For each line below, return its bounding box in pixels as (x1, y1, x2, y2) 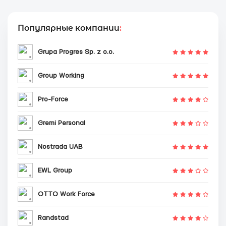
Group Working (38, 72, 84, 79)
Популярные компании (18, 23, 120, 33)
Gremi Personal (38, 119, 85, 127)
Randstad (38, 214, 69, 221)
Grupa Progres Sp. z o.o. (38, 48, 114, 55)
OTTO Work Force (38, 190, 95, 198)
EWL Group (38, 166, 72, 174)
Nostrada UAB (38, 143, 83, 150)
